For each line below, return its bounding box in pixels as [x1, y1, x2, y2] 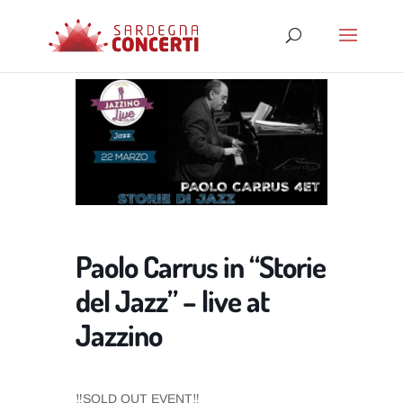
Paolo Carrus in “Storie [76, 247, 326, 285]
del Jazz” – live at [76, 282, 269, 319]
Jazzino [76, 316, 162, 354]
